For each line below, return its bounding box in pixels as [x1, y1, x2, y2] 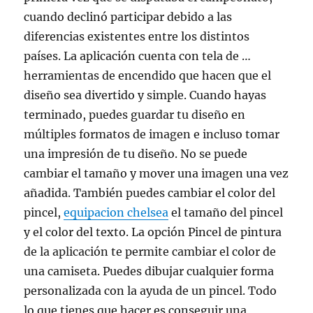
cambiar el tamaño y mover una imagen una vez [24, 166, 289, 180]
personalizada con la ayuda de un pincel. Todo [24, 284, 277, 298]
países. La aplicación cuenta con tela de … [24, 49, 252, 63]
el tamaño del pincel [168, 205, 284, 219]
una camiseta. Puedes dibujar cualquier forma [24, 264, 275, 278]
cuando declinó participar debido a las [24, 10, 233, 24]
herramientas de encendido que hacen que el [24, 68, 272, 82]
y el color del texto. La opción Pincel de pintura [24, 225, 282, 239]
